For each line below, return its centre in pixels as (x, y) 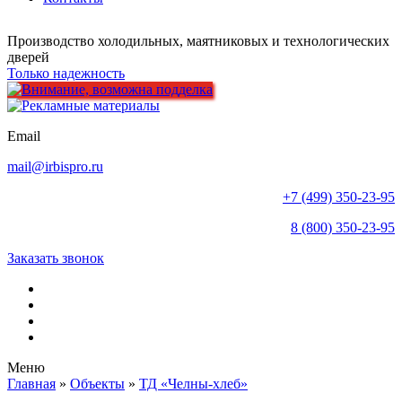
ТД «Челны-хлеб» (193, 384)
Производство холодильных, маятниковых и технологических (198, 41)
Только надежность (66, 73)
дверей (28, 57)
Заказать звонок (56, 258)
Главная (31, 384)
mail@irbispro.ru (55, 166)
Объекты (97, 384)
